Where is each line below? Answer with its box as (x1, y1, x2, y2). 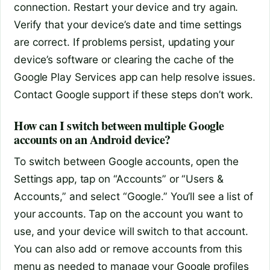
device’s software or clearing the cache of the (14, 52, 234, 66)
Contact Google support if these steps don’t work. (14, 87, 254, 101)
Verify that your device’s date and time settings (14, 17, 242, 31)
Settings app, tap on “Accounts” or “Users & (14, 172, 224, 185)
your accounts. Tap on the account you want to (14, 207, 243, 220)
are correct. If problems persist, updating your (14, 35, 235, 48)
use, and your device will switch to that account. (14, 224, 249, 237)
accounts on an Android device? (14, 130, 171, 148)
